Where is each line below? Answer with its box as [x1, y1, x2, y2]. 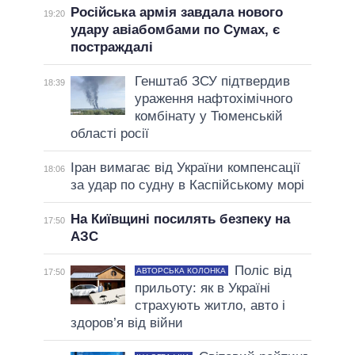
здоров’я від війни [70, 315, 183, 331]
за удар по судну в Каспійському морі [70, 177, 304, 193]
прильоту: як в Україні [134, 281, 270, 296]
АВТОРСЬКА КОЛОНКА [136, 266, 227, 276]
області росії [70, 126, 149, 142]
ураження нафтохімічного [134, 91, 292, 107]
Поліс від [234, 263, 292, 279]
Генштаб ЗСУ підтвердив [134, 74, 290, 90]
